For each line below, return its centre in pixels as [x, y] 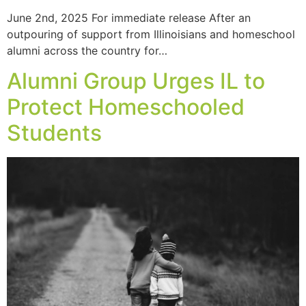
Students [54, 133]
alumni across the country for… [87, 51]
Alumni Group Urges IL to [136, 81]
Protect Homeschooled [126, 107]
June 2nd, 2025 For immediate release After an [129, 18]
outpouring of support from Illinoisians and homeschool [151, 34]
